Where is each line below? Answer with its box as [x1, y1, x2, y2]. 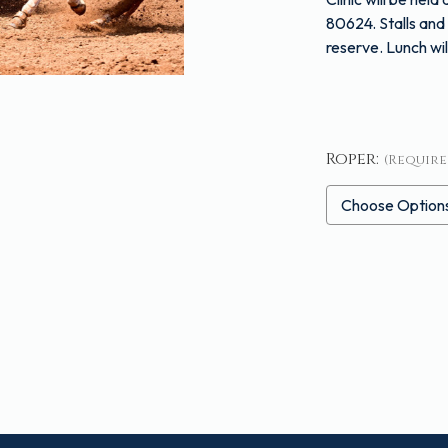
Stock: [326, 269, 380, 292]
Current [326, 245, 402, 268]
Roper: [326, 148, 379, 170]
